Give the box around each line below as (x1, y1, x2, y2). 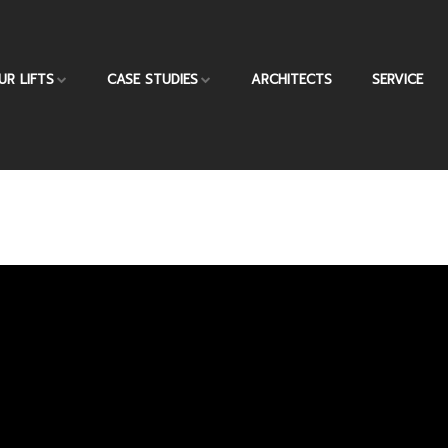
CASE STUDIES (107, 70, 198, 89)
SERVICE (372, 70, 423, 89)
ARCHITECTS (251, 70, 332, 89)
